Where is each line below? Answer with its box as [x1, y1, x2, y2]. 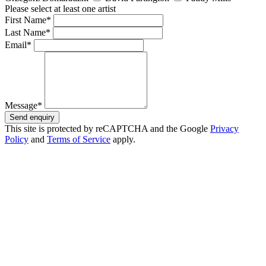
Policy [5, 134, 28, 144]
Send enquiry [9, 112, 55, 122]
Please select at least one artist [5, 3, 116, 14]
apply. [110, 134, 135, 144]
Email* [5, 39, 31, 50]
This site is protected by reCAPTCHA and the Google [5, 123, 210, 134]
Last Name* [5, 27, 50, 37]
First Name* [5, 14, 51, 25]
